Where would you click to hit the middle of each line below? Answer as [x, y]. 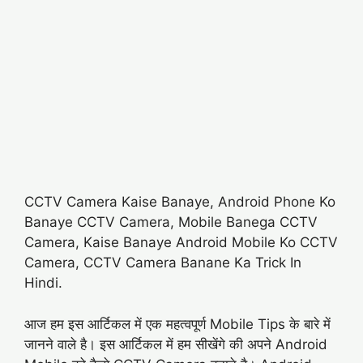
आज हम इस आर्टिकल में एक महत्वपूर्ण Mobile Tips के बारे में [177, 324]
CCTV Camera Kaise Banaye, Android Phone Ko [180, 202]
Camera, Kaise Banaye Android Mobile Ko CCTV [181, 242]
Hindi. [43, 283]
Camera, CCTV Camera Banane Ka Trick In [163, 263]
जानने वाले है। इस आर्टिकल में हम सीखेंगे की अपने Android [176, 344]
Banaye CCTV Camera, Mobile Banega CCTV [171, 222]
